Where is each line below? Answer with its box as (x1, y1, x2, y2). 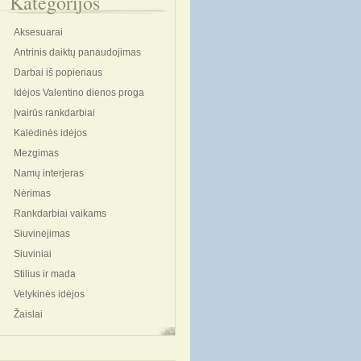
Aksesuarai (14, 27, 63, 38)
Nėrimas (14, 188, 51, 199)
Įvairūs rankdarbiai (14, 107, 95, 118)
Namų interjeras (14, 168, 84, 179)
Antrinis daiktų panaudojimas (14, 47, 141, 58)
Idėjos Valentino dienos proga (14, 87, 144, 98)
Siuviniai (14, 248, 52, 259)
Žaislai (14, 309, 43, 320)
